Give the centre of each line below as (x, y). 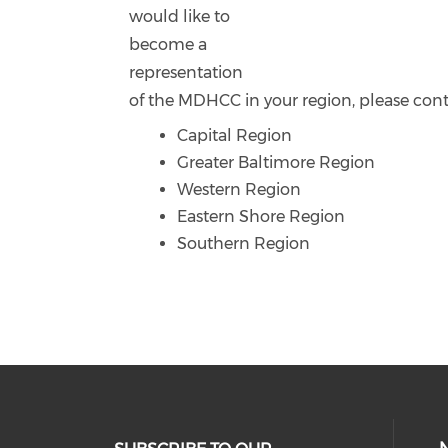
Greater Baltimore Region (276, 162)
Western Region (239, 189)
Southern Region (244, 243)
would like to (180, 16)
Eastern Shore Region (261, 216)
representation (186, 72)
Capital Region (235, 135)
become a (168, 44)
